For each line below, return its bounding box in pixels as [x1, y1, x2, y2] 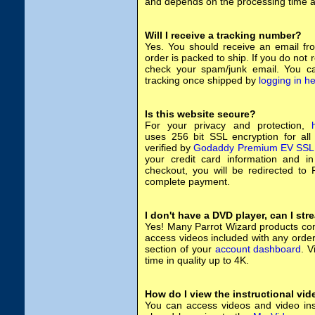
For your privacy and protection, [145, 120, 311, 131]
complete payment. [145, 176, 230, 187]
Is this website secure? [145, 108, 256, 120]
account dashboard [214, 243, 302, 255]
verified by [145, 142, 194, 153]
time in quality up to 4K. [145, 255, 249, 266]
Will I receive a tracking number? [145, 30, 302, 41]
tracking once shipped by [145, 75, 259, 86]
